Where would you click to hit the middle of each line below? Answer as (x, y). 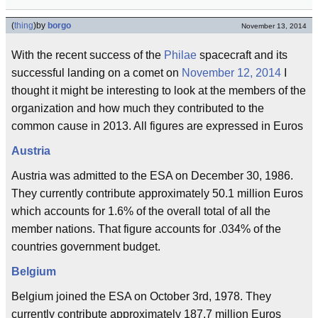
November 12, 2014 (231, 73)
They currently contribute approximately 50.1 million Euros (157, 193)
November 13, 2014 (274, 26)
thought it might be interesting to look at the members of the (159, 91)
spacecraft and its (242, 55)
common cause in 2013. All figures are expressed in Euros (157, 126)
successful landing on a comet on (97, 73)
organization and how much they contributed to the (138, 108)
